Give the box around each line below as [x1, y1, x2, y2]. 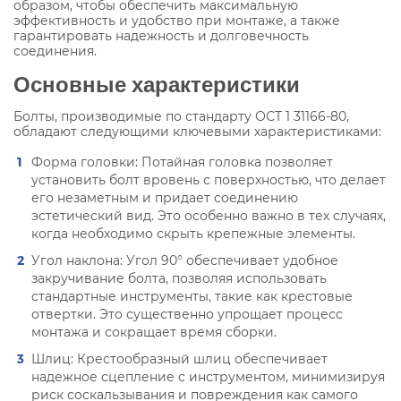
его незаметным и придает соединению [31, 189, 298, 206]
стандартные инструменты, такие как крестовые [31, 287, 353, 304]
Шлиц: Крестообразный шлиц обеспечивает [31, 350, 328, 367]
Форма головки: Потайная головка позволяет [31, 153, 333, 170]
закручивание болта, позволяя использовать [31, 269, 327, 286]
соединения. [13, 42, 97, 59]
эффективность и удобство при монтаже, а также [13, 12, 340, 29]
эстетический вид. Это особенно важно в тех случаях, [31, 207, 386, 224]
